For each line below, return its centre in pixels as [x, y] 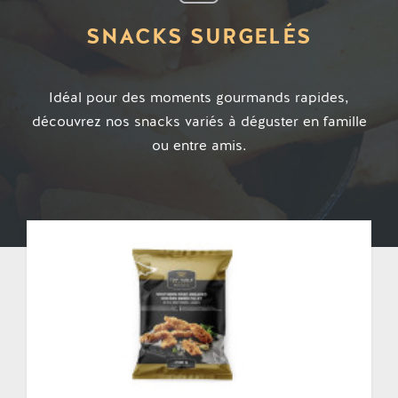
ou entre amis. [199, 145]
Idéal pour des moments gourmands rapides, [199, 97]
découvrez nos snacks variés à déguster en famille [199, 121]
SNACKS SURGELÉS [199, 36]
